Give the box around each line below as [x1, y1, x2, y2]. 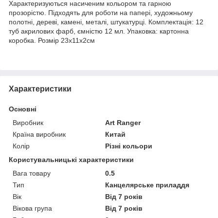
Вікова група [13, 204, 52, 212]
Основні [9, 105, 36, 113]
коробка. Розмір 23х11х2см [9, 36, 95, 44]
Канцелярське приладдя [105, 181, 190, 189]
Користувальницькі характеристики [9, 155, 134, 163]
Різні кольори [105, 142, 153, 150]
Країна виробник [13, 130, 66, 138]
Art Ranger [105, 118, 141, 127]
